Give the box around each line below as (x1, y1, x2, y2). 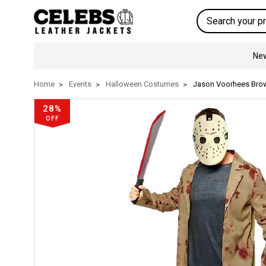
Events (69, 80, 91, 88)
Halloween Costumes (106, 80, 179, 88)
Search (197, 10, 223, 20)
